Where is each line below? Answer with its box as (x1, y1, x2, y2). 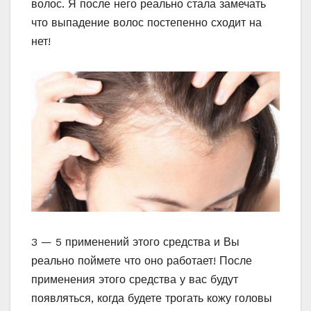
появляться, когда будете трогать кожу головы (31, 292, 272, 305)
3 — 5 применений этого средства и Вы (31, 235, 239, 249)
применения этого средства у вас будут (31, 273, 238, 287)
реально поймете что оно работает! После (31, 254, 252, 268)
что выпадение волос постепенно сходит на (31, 16, 262, 30)
